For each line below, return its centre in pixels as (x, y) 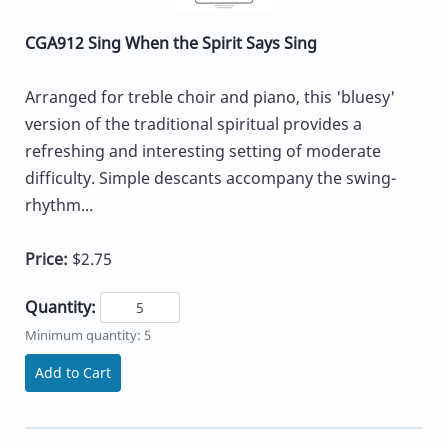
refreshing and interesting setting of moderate (203, 150)
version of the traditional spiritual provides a (193, 123)
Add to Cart (73, 372)
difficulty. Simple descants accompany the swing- (210, 177)
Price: (48, 258)
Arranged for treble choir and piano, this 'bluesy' (210, 96)
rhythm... (59, 204)
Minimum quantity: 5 (88, 334)
